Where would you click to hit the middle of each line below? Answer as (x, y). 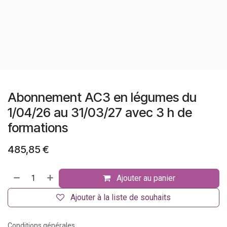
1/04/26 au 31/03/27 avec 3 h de (100, 112)
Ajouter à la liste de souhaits (121, 197)
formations (38, 128)
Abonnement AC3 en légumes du (102, 97)
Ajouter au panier (146, 178)
